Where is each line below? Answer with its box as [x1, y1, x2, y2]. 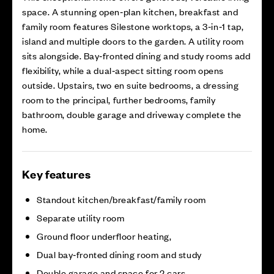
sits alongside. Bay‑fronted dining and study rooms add [22, 49, 251, 62]
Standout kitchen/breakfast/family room [37, 193, 206, 206]
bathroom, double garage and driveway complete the [22, 108, 242, 120]
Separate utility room [37, 211, 125, 224]
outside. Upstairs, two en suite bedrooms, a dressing [22, 78, 239, 91]
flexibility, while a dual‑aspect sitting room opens [22, 64, 224, 76]
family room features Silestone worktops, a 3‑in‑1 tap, [22, 20, 244, 32]
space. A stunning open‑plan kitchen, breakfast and [22, 5, 239, 18]
